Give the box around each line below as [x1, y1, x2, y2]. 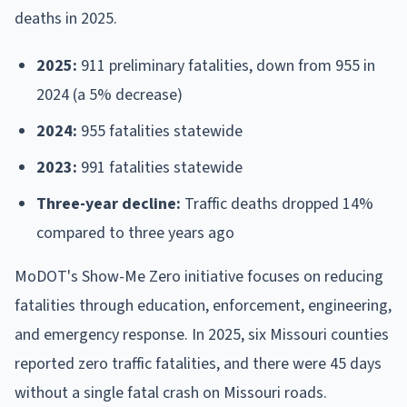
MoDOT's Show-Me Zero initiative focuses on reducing [15, 264, 383, 288]
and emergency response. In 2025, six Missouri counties [15, 323, 389, 346]
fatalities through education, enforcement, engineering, [15, 293, 392, 317]
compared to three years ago [36, 221, 234, 244]
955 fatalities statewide [77, 119, 243, 143]
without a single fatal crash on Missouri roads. [15, 381, 327, 404]
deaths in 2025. [15, 6, 117, 30]
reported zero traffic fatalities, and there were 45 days [15, 352, 382, 375]
